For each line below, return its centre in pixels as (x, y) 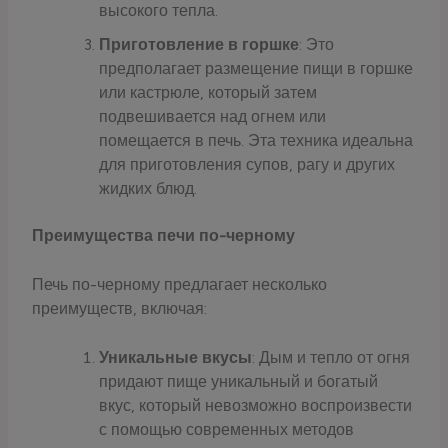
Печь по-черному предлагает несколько (180, 285)
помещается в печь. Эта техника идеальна (255, 141)
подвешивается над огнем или (212, 117)
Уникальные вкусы (175, 358)
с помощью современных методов (226, 430)
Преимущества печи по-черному (164, 236)
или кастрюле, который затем (207, 93)
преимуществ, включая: (120, 309)
